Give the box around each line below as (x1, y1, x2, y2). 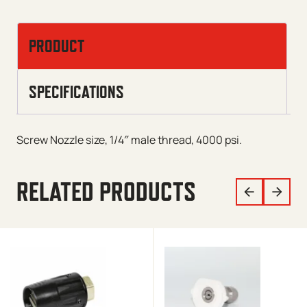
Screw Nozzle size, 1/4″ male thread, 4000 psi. (16, 132, 242, 147)
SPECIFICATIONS (29, 82, 124, 101)
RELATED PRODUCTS (16, 176, 196, 206)
